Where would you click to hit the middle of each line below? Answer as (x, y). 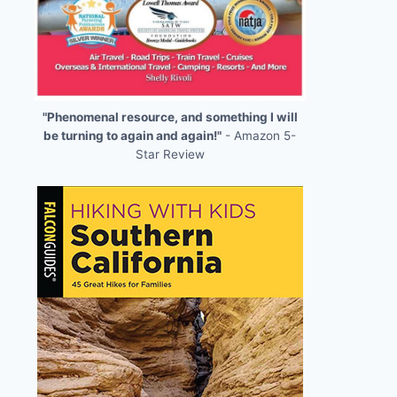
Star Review (170, 154)
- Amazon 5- (259, 135)
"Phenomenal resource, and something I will (170, 117)
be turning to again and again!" (132, 135)
